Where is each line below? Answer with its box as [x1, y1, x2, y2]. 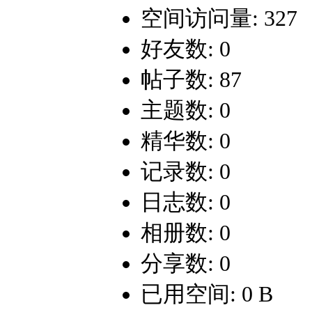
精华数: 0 [141, 128, 231, 154]
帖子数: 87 [141, 67, 242, 93]
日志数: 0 [141, 189, 231, 215]
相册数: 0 [141, 220, 231, 246]
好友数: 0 [141, 36, 231, 62]
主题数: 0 [141, 97, 231, 123]
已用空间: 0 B [141, 281, 273, 307]
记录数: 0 [141, 159, 231, 185]
